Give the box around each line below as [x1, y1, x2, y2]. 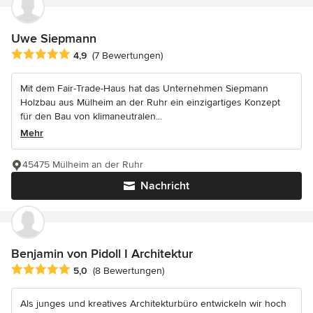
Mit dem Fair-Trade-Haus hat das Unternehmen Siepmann [20, 82, 268, 94]
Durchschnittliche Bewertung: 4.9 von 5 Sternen [10, 47, 245, 61]
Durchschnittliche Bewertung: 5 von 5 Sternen [10, 262, 236, 277]
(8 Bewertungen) [93, 264, 164, 277]
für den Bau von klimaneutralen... [20, 110, 162, 122]
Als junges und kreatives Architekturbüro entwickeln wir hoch [20, 297, 286, 310]
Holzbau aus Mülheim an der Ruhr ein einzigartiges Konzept [20, 96, 280, 108]
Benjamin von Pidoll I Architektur [11, 245, 193, 261]
